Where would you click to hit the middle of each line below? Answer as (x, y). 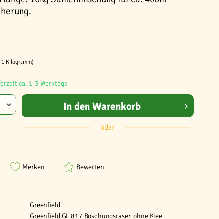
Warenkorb (116, 106)
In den (76, 106)
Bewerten (90, 167)
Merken (33, 167)
